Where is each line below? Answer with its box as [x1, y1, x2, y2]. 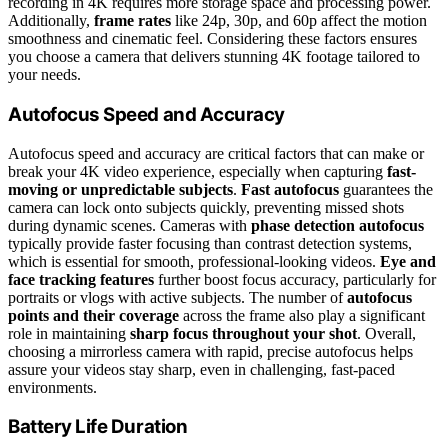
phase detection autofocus [251, 216, 424, 234]
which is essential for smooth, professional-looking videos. [8, 252, 380, 270]
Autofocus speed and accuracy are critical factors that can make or [8, 144, 424, 162]
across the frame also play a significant [179, 306, 425, 324]
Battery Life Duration [8, 415, 188, 439]
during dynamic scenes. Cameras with [8, 216, 251, 234]
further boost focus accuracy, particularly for [154, 270, 436, 288]
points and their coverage [8, 306, 179, 324]
